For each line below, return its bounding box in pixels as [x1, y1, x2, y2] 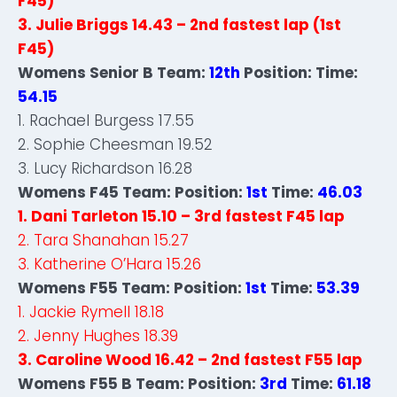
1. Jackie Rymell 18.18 [18, 301, 164, 323]
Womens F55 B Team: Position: [18, 373, 260, 394]
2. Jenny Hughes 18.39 [18, 325, 178, 346]
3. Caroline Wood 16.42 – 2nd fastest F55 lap [18, 349, 362, 370]
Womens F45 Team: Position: [18, 182, 246, 203]
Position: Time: [240, 62, 358, 83]
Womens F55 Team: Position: [18, 277, 245, 299]
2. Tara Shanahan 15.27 [18, 230, 189, 251]
